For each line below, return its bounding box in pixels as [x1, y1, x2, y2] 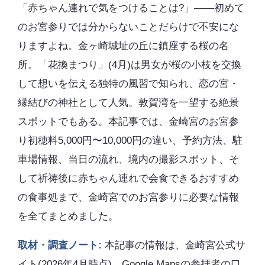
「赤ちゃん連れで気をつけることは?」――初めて [18, 2, 244, 14]
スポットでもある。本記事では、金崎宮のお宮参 [18, 116, 239, 128]
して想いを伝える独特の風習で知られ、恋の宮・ [18, 78, 239, 90]
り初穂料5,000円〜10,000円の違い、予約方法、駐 [18, 135, 243, 147]
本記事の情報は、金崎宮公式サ [102, 240, 245, 251]
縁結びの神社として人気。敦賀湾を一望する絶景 [18, 97, 239, 109]
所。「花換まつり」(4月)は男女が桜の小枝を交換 [18, 59, 241, 71]
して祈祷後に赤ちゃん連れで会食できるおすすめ [18, 173, 239, 185]
